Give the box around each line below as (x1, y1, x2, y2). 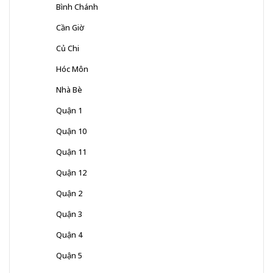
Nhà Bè (56, 83, 82, 95)
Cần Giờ (56, 21, 84, 33)
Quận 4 (56, 229, 82, 240)
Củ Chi (56, 42, 79, 54)
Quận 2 (56, 187, 82, 199)
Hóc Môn (56, 63, 88, 74)
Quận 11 (56, 146, 87, 157)
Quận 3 (56, 208, 82, 219)
